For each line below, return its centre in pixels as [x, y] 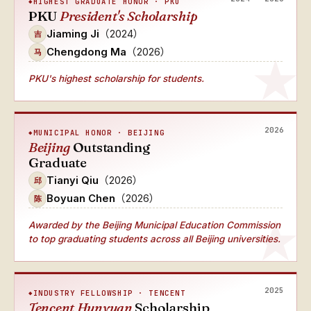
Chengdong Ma [86, 52]
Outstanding [110, 147]
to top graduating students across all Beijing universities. [154, 239]
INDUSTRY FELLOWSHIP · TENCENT [109, 293]
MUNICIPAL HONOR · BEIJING [99, 133]
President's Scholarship [128, 16]
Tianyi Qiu [73, 180]
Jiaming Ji [73, 34]
